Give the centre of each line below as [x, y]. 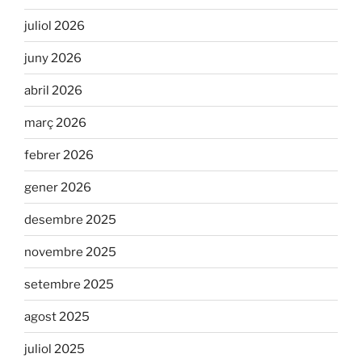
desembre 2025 [70, 219]
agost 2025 [57, 316]
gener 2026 [58, 187]
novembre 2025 [70, 252]
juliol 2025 [55, 349]
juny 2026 [53, 58]
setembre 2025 [69, 284]
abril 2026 [53, 90]
